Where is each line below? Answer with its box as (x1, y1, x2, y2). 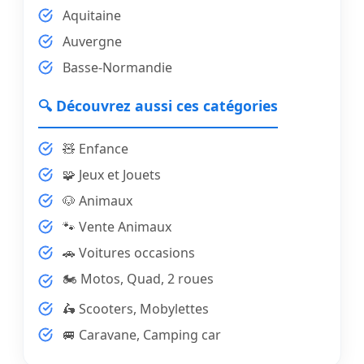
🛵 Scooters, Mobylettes (63, 300, 209, 318)
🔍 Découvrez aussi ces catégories (38, 96, 278, 116)
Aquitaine (63, 6, 121, 25)
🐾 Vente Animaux (63, 218, 171, 236)
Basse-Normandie (63, 58, 172, 77)
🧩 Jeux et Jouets (63, 166, 161, 184)
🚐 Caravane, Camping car (63, 326, 221, 344)
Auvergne (63, 32, 122, 51)
